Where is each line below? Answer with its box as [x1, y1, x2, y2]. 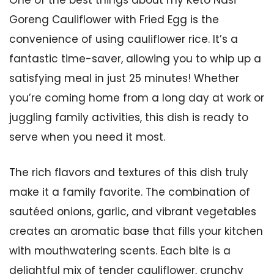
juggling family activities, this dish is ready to [9, 110, 248, 125]
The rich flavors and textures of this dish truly [9, 165, 248, 180]
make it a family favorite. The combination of [9, 184, 250, 199]
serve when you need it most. [9, 130, 165, 144]
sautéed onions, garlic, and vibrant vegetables [9, 204, 256, 219]
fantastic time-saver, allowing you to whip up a [9, 51, 261, 66]
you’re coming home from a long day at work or [9, 91, 264, 105]
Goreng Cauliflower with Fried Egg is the [9, 12, 219, 27]
